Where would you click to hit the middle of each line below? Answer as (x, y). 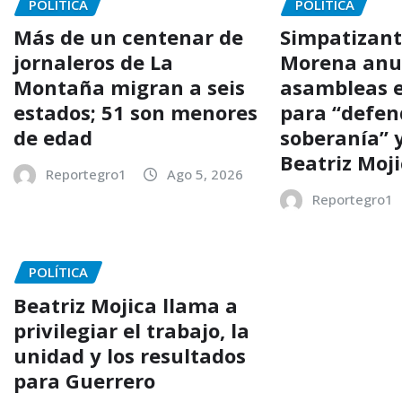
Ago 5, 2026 (205, 175)
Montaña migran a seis (129, 87)
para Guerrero (84, 380)
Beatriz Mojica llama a (126, 305)
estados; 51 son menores (135, 113)
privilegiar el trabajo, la (131, 330)
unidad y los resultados (130, 355)
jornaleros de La (93, 62)
